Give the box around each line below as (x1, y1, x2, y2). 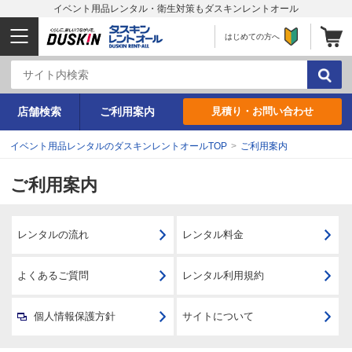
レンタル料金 (181, 229, 244, 241)
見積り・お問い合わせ (211, 105, 313, 117)
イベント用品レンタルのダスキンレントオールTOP (10, 141, 228, 152)
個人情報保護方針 (33, 310, 115, 323)
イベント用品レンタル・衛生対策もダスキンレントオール (53, 3, 299, 14)
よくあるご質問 (16, 269, 89, 282)
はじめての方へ (225, 31, 280, 41)
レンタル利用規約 (181, 269, 264, 282)
